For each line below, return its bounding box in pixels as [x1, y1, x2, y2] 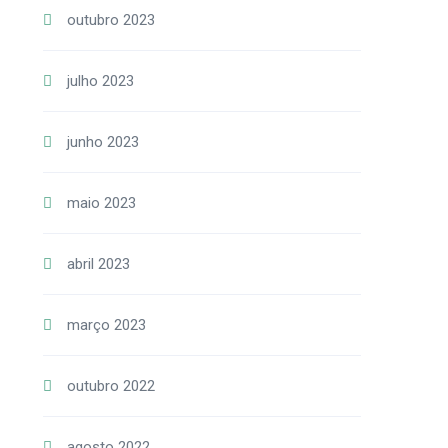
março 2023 [66, 316, 146, 334]
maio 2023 [66, 194, 136, 212]
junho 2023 [66, 133, 139, 151]
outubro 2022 [66, 377, 155, 395]
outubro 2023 [66, 11, 155, 29]
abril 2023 [66, 255, 130, 273]
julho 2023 [66, 72, 134, 90]
